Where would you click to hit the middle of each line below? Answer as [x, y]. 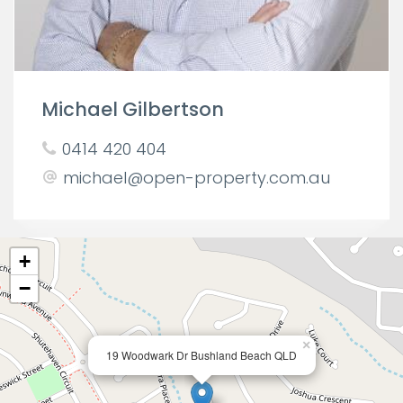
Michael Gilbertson [133, 109]
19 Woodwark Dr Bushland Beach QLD [201, 355]
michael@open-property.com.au [197, 178]
